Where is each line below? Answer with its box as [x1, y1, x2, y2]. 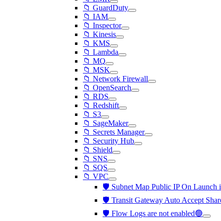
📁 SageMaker [83, 119, 128, 127]
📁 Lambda [83, 48, 118, 56]
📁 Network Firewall [83, 74, 148, 83]
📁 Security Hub [83, 137, 134, 145]
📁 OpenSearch [83, 83, 131, 92]
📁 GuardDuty [83, 3, 128, 12]
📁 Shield [83, 146, 112, 154]
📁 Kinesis [83, 30, 116, 38]
